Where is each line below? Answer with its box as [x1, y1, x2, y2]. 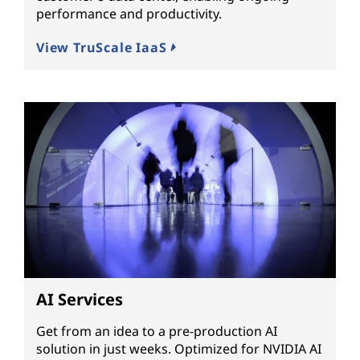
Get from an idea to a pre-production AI [36, 321, 277, 340]
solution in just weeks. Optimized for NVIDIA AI [36, 339, 321, 358]
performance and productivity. [36, 5, 222, 23]
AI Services [36, 288, 123, 310]
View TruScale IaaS [36, 39, 171, 57]
